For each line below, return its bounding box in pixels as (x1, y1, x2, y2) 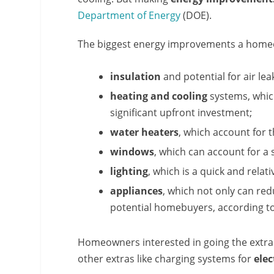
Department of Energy (78, 8, 181, 22)
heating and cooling (110, 89, 208, 103)
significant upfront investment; (110, 106, 253, 120)
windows (110, 145, 155, 159)
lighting (110, 165, 149, 179)
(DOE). (180, 8, 212, 22)
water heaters (110, 125, 179, 139)
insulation (110, 70, 161, 84)
